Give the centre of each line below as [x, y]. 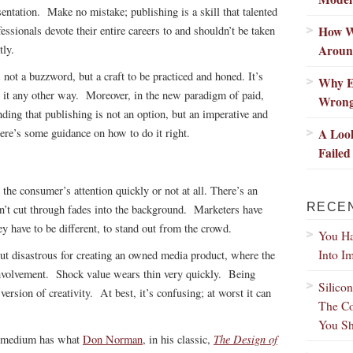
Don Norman [113, 339]
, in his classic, [178, 339]
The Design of [245, 339]
